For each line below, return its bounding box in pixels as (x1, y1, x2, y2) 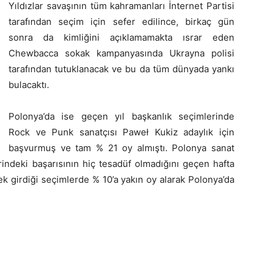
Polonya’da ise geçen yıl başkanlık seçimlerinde (8, 110, 234, 122)
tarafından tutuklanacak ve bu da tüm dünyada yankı (8, 63, 234, 75)
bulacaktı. (8, 79, 49, 90)
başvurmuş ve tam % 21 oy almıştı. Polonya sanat (8, 142, 234, 154)
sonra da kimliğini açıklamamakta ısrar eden (8, 32, 234, 43)
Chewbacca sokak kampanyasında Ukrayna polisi (8, 47, 234, 59)
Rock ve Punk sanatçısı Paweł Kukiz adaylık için (8, 126, 234, 138)
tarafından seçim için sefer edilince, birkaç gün (8, 16, 234, 27)
